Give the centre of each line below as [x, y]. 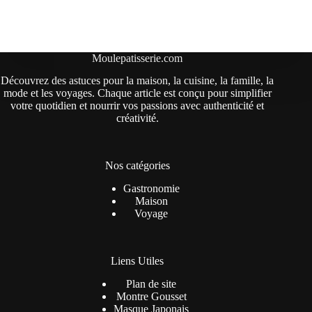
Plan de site [151, 283]
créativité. [137, 118]
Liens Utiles [138, 261]
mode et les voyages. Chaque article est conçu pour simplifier [137, 93]
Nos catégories [137, 166]
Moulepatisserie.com [138, 58]
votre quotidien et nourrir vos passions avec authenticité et [138, 106]
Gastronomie [151, 189]
